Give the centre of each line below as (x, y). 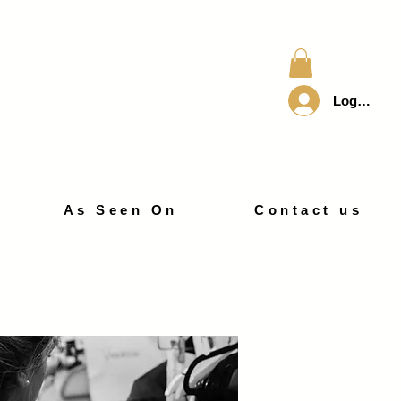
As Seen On (120, 210)
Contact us (309, 210)
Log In (352, 100)
